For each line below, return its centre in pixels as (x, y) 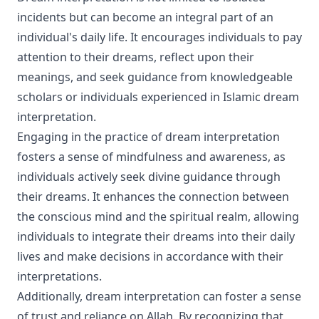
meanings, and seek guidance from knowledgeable (155, 77)
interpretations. (59, 276)
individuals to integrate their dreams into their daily (156, 236)
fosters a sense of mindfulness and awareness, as (151, 157)
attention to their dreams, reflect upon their (136, 57)
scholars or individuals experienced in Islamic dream (158, 97)
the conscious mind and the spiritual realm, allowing (158, 216)
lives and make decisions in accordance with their (150, 256)
